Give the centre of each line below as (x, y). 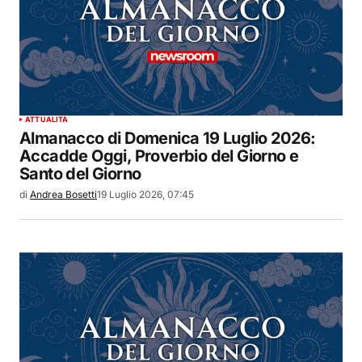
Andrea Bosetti (63, 195)
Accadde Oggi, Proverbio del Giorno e (159, 156)
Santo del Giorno (80, 174)
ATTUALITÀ (47, 120)
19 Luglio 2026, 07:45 (145, 195)
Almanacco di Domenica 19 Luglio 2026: (168, 139)
